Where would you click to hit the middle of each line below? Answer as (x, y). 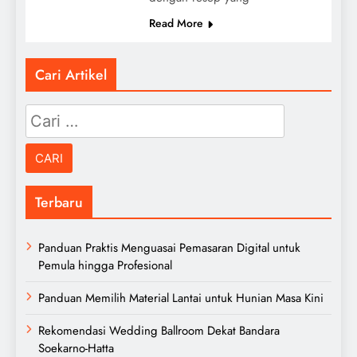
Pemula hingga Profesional (105, 265)
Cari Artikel (71, 75)
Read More (176, 23)
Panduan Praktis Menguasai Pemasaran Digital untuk (169, 247)
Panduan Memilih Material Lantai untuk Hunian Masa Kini (181, 298)
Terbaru (59, 202)
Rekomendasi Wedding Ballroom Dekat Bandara (159, 330)
